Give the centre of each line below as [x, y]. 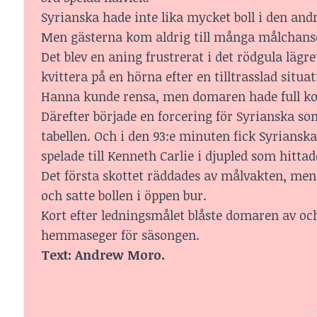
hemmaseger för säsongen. [120, 235]
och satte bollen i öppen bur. [124, 196]
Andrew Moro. [120, 255]
